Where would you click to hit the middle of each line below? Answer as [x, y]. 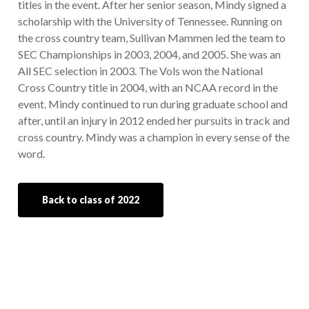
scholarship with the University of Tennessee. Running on [150, 21]
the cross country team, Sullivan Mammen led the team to [151, 38]
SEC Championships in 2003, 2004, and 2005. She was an [149, 54]
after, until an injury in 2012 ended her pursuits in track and [153, 121]
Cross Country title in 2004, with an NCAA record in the [148, 88]
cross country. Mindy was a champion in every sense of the [153, 137]
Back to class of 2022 [90, 200]
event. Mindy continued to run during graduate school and [152, 104]
